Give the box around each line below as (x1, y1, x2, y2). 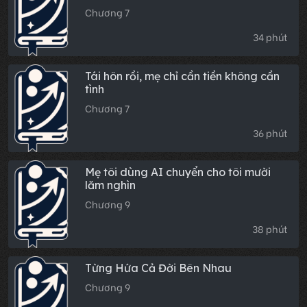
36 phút (253, 126, 288, 140)
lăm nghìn (85, 178, 136, 193)
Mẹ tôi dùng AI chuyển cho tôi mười (85, 165, 271, 180)
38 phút (252, 222, 288, 236)
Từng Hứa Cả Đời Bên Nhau (85, 261, 232, 275)
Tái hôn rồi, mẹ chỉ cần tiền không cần (85, 69, 280, 84)
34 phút (253, 30, 288, 45)
